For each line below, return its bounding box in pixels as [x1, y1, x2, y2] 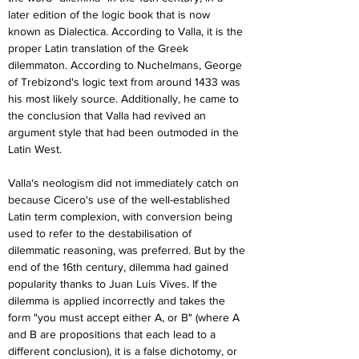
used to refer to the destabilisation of [8, 227, 195, 240]
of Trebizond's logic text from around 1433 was [8, 75, 244, 88]
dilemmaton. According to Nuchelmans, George [8, 58, 245, 71]
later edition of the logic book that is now [8, 8, 213, 21]
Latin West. [8, 143, 62, 155]
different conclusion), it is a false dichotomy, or [8, 345, 240, 357]
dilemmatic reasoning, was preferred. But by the [8, 244, 248, 256]
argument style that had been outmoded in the [8, 126, 242, 139]
